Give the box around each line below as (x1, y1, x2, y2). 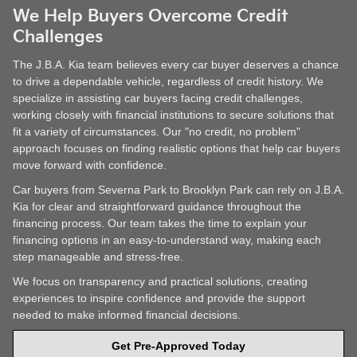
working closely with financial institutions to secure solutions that (13, 108, 334, 121)
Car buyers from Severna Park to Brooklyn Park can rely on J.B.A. (13, 182, 344, 196)
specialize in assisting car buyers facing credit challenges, (13, 91, 303, 104)
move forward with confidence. (13, 158, 167, 171)
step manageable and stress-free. (13, 249, 183, 263)
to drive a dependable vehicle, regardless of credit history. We (13, 74, 324, 88)
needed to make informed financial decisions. (13, 308, 241, 321)
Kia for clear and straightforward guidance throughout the (13, 199, 301, 213)
